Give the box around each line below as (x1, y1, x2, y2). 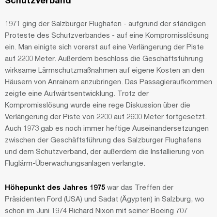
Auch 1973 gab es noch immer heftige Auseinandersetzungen (5, 124, 209, 133)
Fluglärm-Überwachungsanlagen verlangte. (5, 158, 145, 168)
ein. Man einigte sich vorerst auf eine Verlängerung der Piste (5, 42, 204, 51)
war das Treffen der (105, 182, 173, 191)
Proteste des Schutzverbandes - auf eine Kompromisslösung (5, 31, 209, 40)
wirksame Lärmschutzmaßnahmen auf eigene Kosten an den (5, 65, 204, 75)
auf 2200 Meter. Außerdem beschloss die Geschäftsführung (5, 54, 203, 63)
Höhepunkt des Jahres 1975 (5, 182, 105, 191)
